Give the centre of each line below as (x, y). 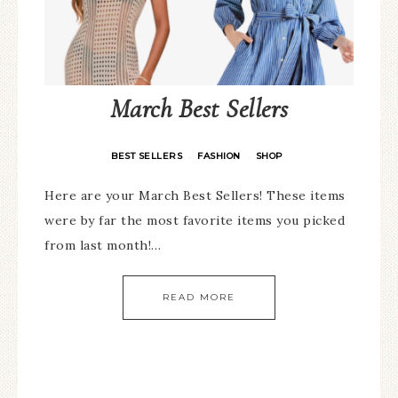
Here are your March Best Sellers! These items (195, 195)
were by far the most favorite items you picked (195, 220)
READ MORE (199, 297)
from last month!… (103, 245)
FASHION (219, 156)
